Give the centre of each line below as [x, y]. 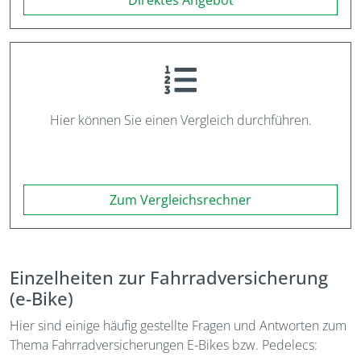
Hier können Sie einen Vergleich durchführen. [180, 120]
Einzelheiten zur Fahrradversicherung [169, 278]
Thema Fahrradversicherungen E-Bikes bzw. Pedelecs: [164, 345]
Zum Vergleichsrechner [180, 200]
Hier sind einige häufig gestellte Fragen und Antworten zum [178, 326]
